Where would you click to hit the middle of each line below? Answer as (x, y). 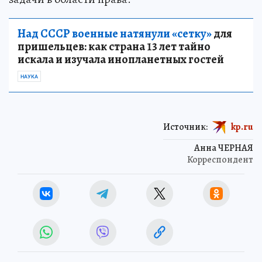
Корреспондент (220, 159)
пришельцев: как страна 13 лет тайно (114, 46)
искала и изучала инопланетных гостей (121, 59)
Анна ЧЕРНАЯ (224, 148)
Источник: (185, 127)
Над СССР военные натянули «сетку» (115, 33)
